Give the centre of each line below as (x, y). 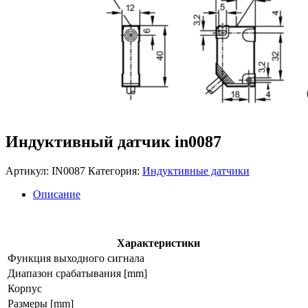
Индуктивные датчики (196, 170)
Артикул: (29, 170)
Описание (57, 194)
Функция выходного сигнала (76, 258)
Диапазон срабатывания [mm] (77, 273)
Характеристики (158, 243)
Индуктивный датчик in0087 (113, 141)
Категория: (115, 170)
